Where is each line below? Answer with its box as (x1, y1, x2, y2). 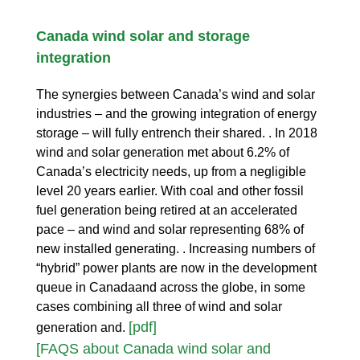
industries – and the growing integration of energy (36, 106, 317, 121)
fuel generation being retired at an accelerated (36, 202, 297, 217)
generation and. (36, 320, 129, 334)
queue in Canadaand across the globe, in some (36, 280, 305, 294)
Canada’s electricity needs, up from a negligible (36, 164, 306, 178)
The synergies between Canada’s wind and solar (36, 87, 315, 101)
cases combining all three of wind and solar (36, 299, 282, 313)
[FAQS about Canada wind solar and (36, 340, 271, 357)
